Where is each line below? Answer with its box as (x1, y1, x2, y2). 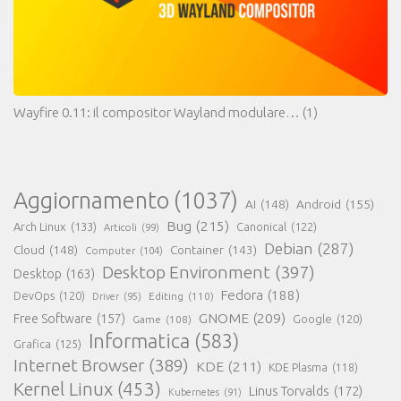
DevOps (13, 289, 55, 302)
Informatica (89, 329, 190, 352)
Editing (149, 289, 183, 302)
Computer (85, 243, 135, 256)
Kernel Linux (13, 378, 113, 399)
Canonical (236, 219, 286, 233)
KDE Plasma (269, 361, 328, 373)
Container (170, 242, 224, 257)
